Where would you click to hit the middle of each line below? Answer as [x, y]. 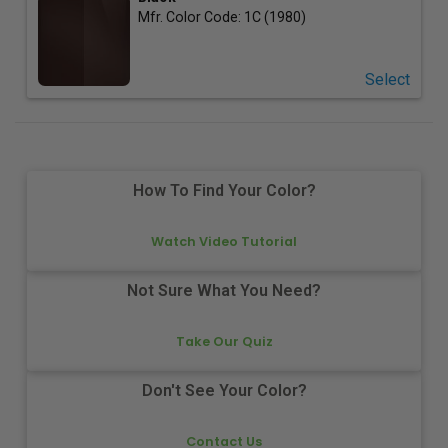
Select [387, 79]
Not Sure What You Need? [224, 291]
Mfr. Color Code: [190, 16]
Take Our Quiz [224, 341]
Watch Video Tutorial [224, 241]
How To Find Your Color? [224, 191]
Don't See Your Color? [224, 391]
